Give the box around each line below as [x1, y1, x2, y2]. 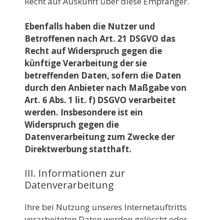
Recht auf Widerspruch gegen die [25, 45, 162, 56]
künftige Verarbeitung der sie [25, 57, 147, 69]
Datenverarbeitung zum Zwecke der [25, 131, 175, 142]
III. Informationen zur [25, 166, 125, 180]
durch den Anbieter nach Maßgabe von [25, 82, 187, 93]
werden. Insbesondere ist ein [25, 106, 143, 118]
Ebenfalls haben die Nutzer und [25, 20, 155, 32]
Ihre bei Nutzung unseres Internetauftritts [25, 201, 187, 213]
